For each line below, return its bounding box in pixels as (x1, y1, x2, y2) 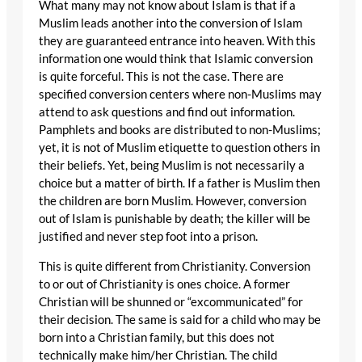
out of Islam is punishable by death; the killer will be (39, 212, 310, 226)
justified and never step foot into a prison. (39, 229, 258, 244)
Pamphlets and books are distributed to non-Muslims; (39, 123, 321, 137)
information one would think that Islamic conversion (39, 52, 313, 66)
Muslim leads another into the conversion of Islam (39, 16, 302, 31)
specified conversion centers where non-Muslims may (39, 87, 322, 102)
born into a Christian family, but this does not (39, 330, 275, 344)
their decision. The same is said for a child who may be (39, 312, 321, 326)
